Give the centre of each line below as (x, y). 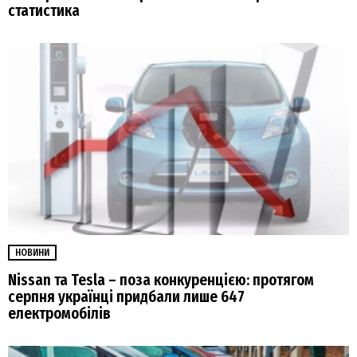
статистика (44, 11)
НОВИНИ (32, 253)
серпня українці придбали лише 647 (126, 297)
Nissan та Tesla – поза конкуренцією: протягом (161, 280)
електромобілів (59, 314)
